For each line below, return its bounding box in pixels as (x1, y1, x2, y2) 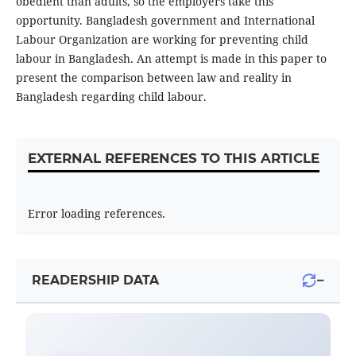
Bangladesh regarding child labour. (15, 89, 207, 105)
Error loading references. (27, 206, 165, 222)
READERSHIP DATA (31, 273, 159, 288)
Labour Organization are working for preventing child (15, 32, 308, 48)
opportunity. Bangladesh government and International (15, 13, 315, 29)
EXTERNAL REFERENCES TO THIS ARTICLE (27, 150, 319, 167)
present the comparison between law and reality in (15, 70, 292, 86)
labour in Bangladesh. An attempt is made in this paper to (15, 51, 327, 67)
